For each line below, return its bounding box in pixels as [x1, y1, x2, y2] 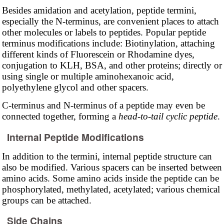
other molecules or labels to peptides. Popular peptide [1, 27, 206, 38]
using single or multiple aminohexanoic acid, [1, 71, 174, 82]
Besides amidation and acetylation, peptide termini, [1, 5, 196, 16]
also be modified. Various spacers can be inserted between [1, 161, 222, 172]
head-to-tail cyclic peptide [118, 111, 217, 122]
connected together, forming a [1, 111, 118, 122]
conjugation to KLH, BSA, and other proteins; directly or [1, 60, 222, 71]
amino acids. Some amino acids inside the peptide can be [1, 172, 219, 183]
